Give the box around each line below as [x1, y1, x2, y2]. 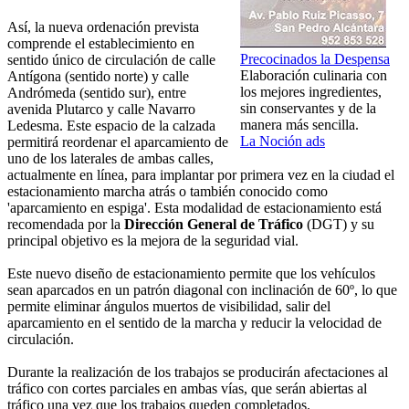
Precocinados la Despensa [240, 51, 390, 68]
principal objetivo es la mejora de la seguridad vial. [7, 233, 299, 249]
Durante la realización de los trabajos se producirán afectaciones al [7, 364, 388, 381]
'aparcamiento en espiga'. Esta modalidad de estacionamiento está [7, 200, 382, 216]
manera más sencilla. [240, 117, 359, 133]
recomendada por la [7, 216, 124, 233]
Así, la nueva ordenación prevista [7, 19, 199, 36]
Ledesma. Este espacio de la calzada [7, 118, 215, 134]
